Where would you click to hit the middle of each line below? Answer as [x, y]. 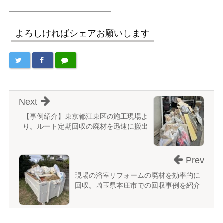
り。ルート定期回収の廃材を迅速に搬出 [86, 127]
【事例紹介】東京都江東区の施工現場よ [86, 117]
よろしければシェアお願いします [82, 34]
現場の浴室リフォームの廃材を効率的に [137, 175]
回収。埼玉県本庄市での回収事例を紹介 [137, 185]
